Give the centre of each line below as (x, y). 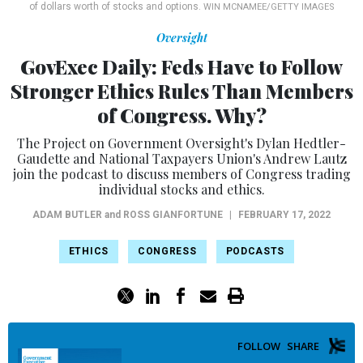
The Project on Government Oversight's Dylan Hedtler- (181, 143)
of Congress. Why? (181, 115)
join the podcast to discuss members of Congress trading (181, 174)
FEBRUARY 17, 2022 (284, 215)
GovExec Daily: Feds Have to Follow (181, 67)
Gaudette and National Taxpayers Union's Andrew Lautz (181, 159)
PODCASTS (255, 252)
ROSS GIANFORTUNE (173, 215)
